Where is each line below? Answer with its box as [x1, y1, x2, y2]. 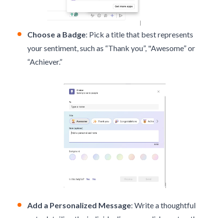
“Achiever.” [27, 57, 62, 67]
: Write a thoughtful [131, 200, 196, 210]
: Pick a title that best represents [86, 30, 193, 39]
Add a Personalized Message [27, 200, 131, 210]
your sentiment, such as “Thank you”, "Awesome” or [27, 43, 195, 53]
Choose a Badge [27, 30, 86, 39]
